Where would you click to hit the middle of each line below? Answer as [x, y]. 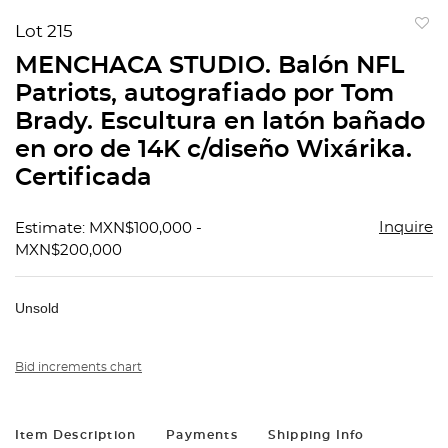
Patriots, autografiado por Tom [204, 94]
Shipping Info [316, 435]
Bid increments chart [78, 367]
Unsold [37, 308]
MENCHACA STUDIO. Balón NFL [209, 66]
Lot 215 [44, 32]
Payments [202, 435]
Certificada [83, 178]
